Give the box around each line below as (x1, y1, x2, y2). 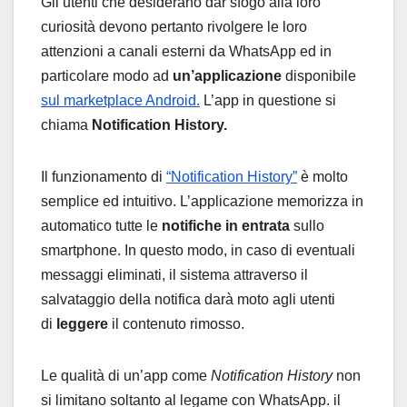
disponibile (285, 68, 356, 84)
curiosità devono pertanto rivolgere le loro (41, 19, 307, 35)
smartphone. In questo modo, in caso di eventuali (41, 243, 355, 259)
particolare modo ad (41, 68, 173, 84)
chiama (41, 117, 92, 134)
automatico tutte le (41, 218, 162, 234)
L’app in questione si (200, 93, 336, 109)
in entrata (225, 218, 293, 234)
